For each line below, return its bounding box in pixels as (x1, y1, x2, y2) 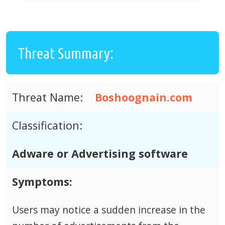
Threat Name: (12, 90, 83, 105)
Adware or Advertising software (12, 146, 188, 161)
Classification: (12, 118, 82, 133)
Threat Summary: (18, 44, 114, 62)
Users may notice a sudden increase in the (12, 203, 205, 217)
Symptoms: (12, 174, 72, 189)
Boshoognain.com (95, 90, 192, 105)
